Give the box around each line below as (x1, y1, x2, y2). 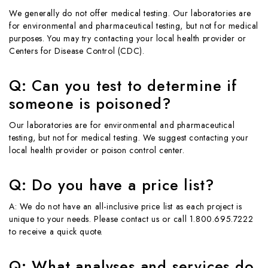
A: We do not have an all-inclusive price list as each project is (9, 200, 242, 212)
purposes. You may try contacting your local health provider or (9, 32, 246, 44)
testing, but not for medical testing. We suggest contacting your (9, 131, 249, 144)
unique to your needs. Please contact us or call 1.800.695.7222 (9, 212, 254, 225)
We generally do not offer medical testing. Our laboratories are (9, 7, 251, 19)
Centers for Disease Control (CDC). (9, 44, 145, 57)
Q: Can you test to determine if (9, 74, 237, 96)
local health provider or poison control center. (9, 144, 185, 156)
